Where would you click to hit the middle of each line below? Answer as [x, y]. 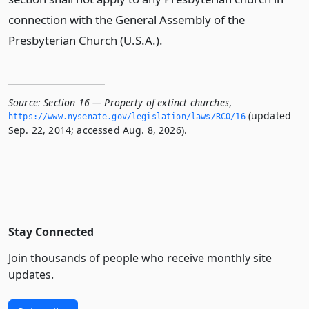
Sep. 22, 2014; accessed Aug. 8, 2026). [98, 130]
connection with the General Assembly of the [127, 20]
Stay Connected [51, 232]
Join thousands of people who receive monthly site [140, 258]
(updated [268, 116]
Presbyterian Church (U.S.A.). [86, 40]
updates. [31, 275]
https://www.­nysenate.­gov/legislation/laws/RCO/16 [127, 117]
